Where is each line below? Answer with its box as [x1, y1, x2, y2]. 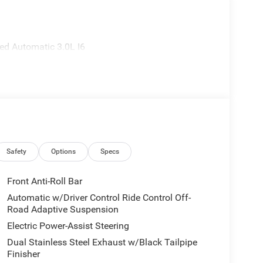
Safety [6, 147, 27, 156]
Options [51, 147, 76, 156]
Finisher [6, 248, 40, 260]
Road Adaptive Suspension [6, 204, 119, 215]
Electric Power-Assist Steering [6, 220, 129, 232]
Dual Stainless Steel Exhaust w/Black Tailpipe [6, 237, 197, 248]
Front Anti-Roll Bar [6, 176, 82, 187]
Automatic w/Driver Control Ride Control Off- [6, 192, 191, 204]
